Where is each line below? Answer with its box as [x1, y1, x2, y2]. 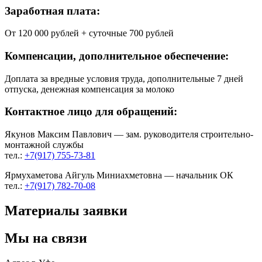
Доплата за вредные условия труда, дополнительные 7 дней [5, 73, 243, 84]
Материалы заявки [5, 203, 127, 219]
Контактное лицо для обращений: [5, 105, 177, 118]
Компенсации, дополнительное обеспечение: [5, 50, 229, 62]
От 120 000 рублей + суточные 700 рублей [5, 28, 174, 39]
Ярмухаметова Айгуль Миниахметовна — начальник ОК [5, 170, 233, 181]
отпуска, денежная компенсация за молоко [5, 84, 174, 94]
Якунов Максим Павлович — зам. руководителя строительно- [5, 129, 253, 140]
